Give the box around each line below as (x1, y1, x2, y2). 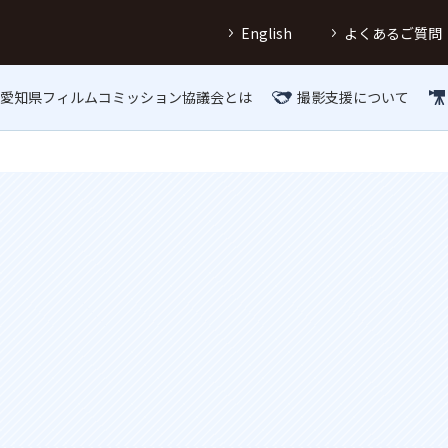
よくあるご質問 (344, 22, 442, 43)
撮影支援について (297, 87, 409, 108)
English (241, 22, 292, 43)
